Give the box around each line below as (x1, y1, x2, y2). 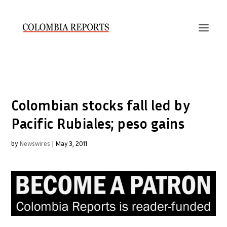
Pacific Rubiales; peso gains (11, 115, 185, 132)
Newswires (19, 139, 51, 147)
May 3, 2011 (55, 139, 88, 147)
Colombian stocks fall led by (11, 97, 191, 113)
